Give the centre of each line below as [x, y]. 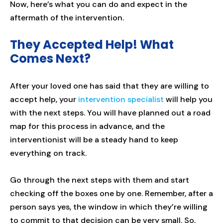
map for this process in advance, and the [87, 126]
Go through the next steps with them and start [100, 180]
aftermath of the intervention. [67, 18]
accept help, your [44, 100]
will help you [188, 100]
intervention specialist [121, 100]
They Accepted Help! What [92, 45]
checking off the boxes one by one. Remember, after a [111, 194]
